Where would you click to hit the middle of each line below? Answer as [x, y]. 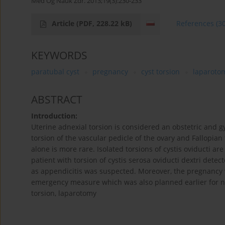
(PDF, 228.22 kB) [104, 24]
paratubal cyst [55, 72]
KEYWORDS [59, 55]
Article [64, 24]
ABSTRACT [57, 100]
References [195, 24]
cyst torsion [160, 72]
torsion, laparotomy [64, 193]
